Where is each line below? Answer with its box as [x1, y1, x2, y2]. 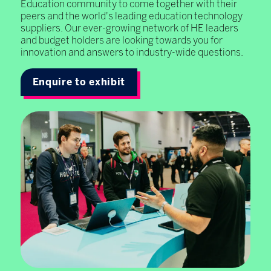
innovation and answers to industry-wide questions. [20, 46, 245, 58]
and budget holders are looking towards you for [20, 34, 223, 46]
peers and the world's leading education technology [20, 10, 243, 22]
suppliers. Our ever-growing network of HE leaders [20, 22, 238, 34]
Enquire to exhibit [32, 76, 126, 88]
